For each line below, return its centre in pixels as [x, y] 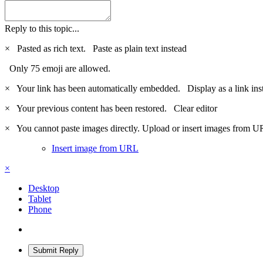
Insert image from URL [95, 148]
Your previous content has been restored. [93, 108]
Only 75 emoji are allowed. [58, 68]
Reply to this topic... [42, 28]
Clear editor [195, 108]
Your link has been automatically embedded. [100, 88]
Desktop [44, 188]
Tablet [40, 198]
